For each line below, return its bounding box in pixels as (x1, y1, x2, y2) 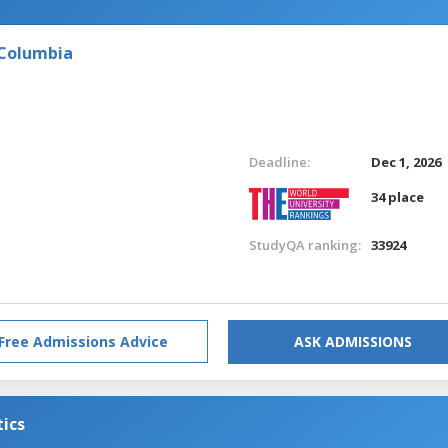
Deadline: (248, 152, 310, 171)
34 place (371, 187, 425, 206)
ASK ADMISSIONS (294, 331, 412, 351)
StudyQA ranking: (248, 235, 361, 254)
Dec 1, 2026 (371, 152, 442, 171)
